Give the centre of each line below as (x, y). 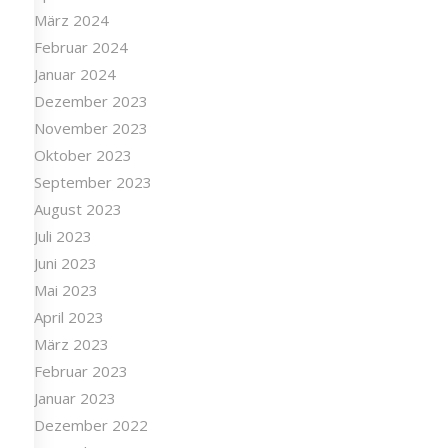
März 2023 (71, 344)
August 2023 (77, 209)
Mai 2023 (65, 290)
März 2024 (71, 20)
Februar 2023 (80, 371)
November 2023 (90, 128)
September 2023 (92, 182)
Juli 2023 (62, 236)
